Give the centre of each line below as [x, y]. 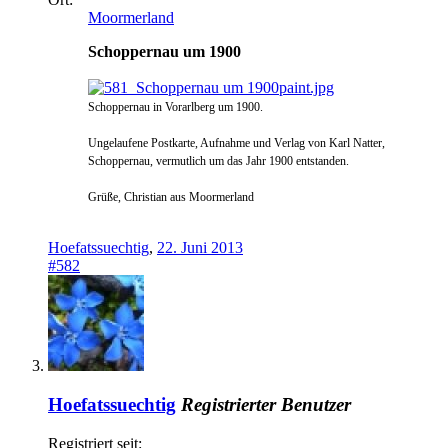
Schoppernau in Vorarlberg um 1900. [175, 107]
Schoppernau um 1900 [164, 52]
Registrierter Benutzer [266, 405]
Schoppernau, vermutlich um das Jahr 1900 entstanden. [218, 161]
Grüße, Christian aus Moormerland [171, 197]
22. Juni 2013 [200, 248]
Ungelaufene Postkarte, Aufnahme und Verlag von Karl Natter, [236, 143]
